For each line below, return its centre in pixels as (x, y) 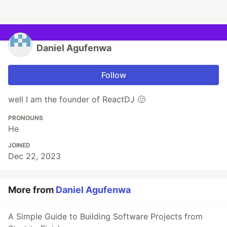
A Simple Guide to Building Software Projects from (105, 217)
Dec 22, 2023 (34, 156)
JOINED (19, 145)
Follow (113, 75)
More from (32, 190)
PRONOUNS (26, 118)
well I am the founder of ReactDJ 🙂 (77, 100)
